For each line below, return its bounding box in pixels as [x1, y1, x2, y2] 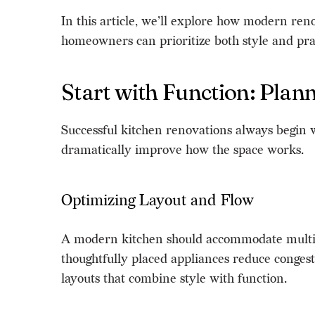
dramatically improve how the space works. [61, 142, 304, 157]
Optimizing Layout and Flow [61, 191, 254, 210]
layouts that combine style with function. [61, 271, 287, 286]
